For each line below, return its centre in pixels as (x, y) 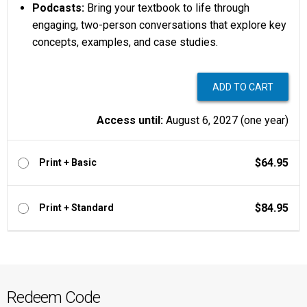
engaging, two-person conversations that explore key (159, 25)
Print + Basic (68, 163)
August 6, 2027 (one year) (226, 121)
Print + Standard (76, 208)
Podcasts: (58, 8)
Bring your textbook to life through (167, 8)
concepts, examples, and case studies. (125, 42)
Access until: (130, 121)
